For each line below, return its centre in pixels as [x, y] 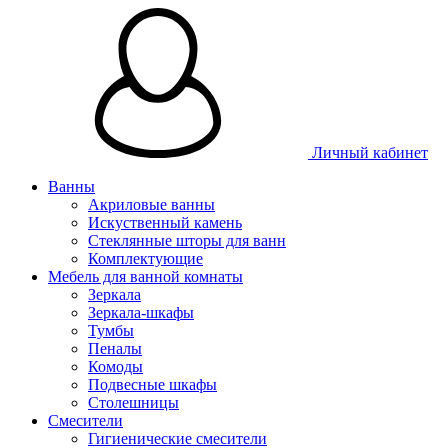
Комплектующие [145, 258]
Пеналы [115, 348]
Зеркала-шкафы [141, 312]
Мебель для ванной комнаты [145, 276]
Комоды [115, 366]
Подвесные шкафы [152, 384]
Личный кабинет [368, 152]
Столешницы [133, 402]
